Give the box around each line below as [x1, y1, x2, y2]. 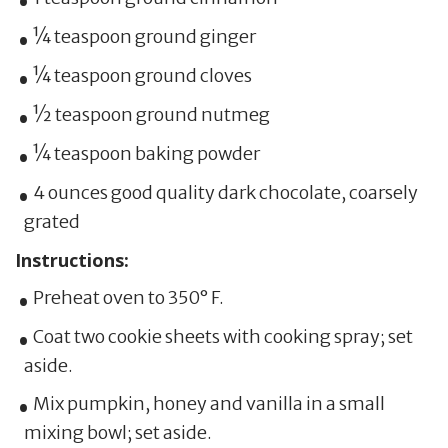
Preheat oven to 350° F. [32, 286, 224, 310]
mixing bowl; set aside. [23, 420, 212, 444]
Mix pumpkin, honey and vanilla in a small [32, 391, 385, 415]
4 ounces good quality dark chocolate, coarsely [32, 181, 418, 205]
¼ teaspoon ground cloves [32, 64, 252, 88]
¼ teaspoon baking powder [32, 142, 260, 166]
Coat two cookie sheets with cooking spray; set [32, 325, 413, 348]
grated [23, 210, 80, 234]
